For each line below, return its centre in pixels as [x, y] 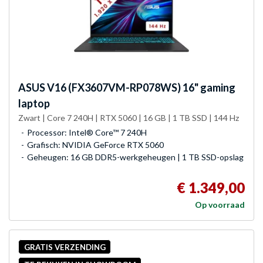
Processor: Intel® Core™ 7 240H [87, 133]
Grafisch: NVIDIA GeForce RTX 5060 [95, 145]
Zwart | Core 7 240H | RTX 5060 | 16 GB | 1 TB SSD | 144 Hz [129, 118]
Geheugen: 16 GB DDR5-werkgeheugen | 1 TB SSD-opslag [135, 157]
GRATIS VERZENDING [65, 247]
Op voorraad [220, 205]
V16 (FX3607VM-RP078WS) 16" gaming [140, 88]
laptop [34, 104]
